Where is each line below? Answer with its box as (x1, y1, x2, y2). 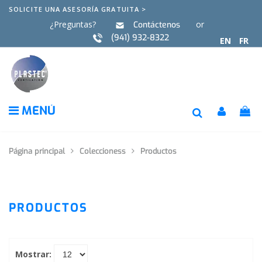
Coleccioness (80, 146, 126, 156)
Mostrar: (15, 249, 51, 260)
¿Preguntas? (49, 19, 96, 30)
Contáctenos (133, 19, 180, 30)
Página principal (9, 146, 65, 156)
